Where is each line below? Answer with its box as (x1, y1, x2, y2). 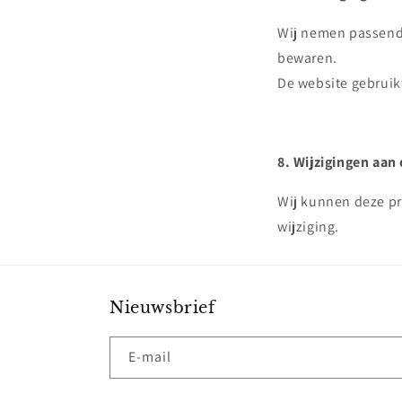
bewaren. (277, 48, 337, 67)
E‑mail (128, 347, 171, 366)
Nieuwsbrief (109, 298, 215, 318)
